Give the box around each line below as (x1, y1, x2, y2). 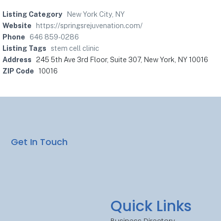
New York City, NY (67, 10, 125, 19)
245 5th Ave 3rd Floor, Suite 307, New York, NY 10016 (36, 55, 208, 64)
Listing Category (2, 10, 62, 19)
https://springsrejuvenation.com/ (36, 21, 143, 30)
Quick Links (110, 195, 191, 217)
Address (2, 55, 32, 64)
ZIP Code (2, 67, 34, 75)
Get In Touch (11, 135, 68, 148)
